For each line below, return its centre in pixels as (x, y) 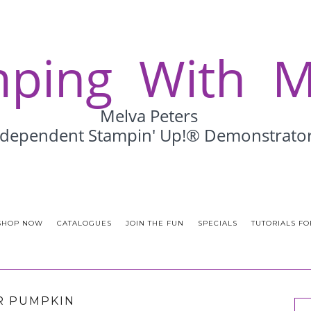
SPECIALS (217, 223)
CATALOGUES (84, 223)
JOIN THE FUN (154, 223)
